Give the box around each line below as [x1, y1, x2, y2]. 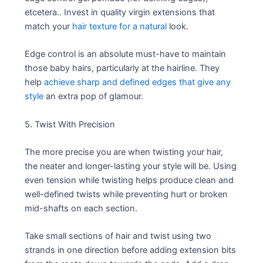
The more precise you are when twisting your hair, [25, 147, 224, 158]
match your [25, 21, 73, 32]
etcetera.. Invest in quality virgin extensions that [25, 6, 215, 18]
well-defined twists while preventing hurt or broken [25, 189, 228, 200]
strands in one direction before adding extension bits [25, 245, 237, 256]
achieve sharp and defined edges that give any [44, 77, 231, 88]
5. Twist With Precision [25, 119, 116, 130]
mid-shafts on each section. [25, 203, 138, 214]
